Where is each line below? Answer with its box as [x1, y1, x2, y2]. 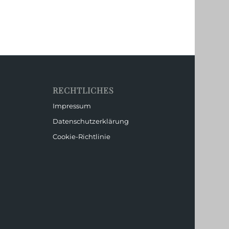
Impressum [53, 101, 91, 110]
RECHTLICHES [53, 84, 114, 96]
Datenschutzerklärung [53, 117, 129, 125]
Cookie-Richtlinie [53, 132, 111, 141]
